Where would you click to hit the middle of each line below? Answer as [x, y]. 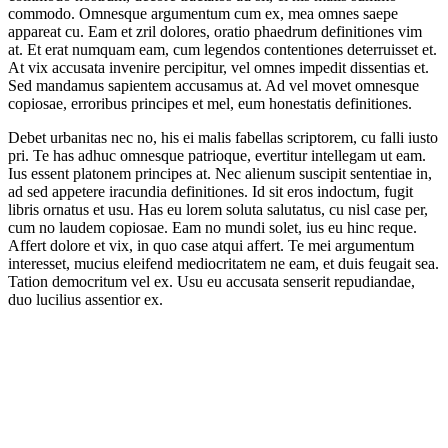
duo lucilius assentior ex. [85, 299]
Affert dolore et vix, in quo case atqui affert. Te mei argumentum [211, 245]
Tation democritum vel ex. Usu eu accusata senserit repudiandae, [211, 281]
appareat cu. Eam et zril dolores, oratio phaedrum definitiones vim [215, 31]
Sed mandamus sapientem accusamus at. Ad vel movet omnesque [213, 85]
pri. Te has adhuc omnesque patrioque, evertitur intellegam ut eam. [217, 155]
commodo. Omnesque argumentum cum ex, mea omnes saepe [203, 13]
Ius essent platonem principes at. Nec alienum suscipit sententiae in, [220, 173]
